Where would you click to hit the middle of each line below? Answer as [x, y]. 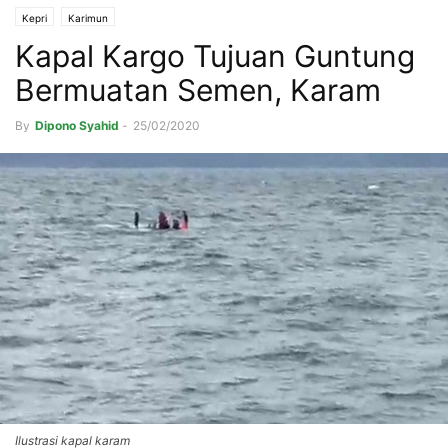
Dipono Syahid [77, 126]
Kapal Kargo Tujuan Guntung [215, 56]
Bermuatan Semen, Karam [198, 90]
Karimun [88, 18]
